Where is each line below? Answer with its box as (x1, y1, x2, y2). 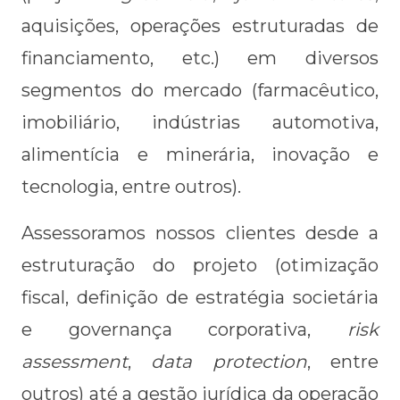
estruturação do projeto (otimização (21, 254, 379, 276)
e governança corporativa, (21, 319, 347, 340)
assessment (21, 351, 128, 372)
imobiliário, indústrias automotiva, (21, 112, 379, 133)
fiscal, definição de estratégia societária (21, 287, 379, 308)
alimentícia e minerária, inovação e (21, 144, 379, 165)
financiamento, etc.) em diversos (21, 47, 379, 69)
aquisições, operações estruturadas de (21, 15, 379, 37)
